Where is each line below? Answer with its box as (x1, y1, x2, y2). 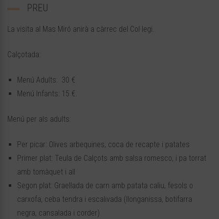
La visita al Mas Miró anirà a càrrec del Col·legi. (7, 24, 154, 34)
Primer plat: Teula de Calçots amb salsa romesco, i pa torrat (17, 153, 206, 163)
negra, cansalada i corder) (17, 208, 100, 218)
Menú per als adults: (7, 114, 71, 124)
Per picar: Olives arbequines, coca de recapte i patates (17, 140, 190, 150)
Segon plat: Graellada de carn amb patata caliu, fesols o (17, 181, 193, 191)
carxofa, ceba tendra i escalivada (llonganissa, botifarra (17, 195, 192, 204)
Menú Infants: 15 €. (17, 89, 77, 99)
